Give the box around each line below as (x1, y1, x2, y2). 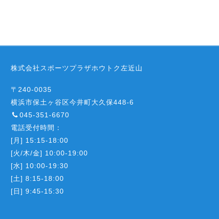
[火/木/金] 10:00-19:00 (11, 149, 88, 157)
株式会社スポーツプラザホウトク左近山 (11, 64, 143, 72)
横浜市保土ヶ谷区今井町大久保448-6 (11, 98, 134, 106)
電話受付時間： (11, 123, 62, 131)
